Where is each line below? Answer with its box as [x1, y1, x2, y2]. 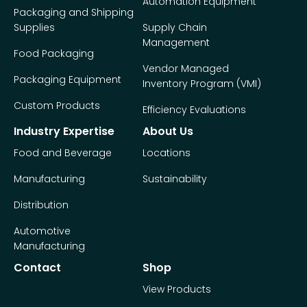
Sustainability [142, 172, 207, 186]
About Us [142, 123, 193, 139]
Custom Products [14, 99, 100, 112]
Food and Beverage [14, 146, 112, 160]
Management [142, 36, 210, 49]
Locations [142, 146, 191, 160]
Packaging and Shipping [14, 5, 134, 19]
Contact [14, 260, 61, 275]
